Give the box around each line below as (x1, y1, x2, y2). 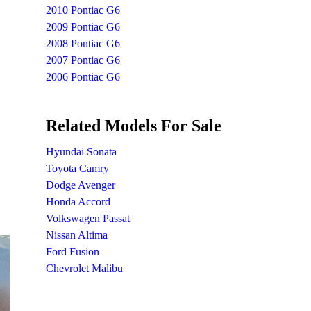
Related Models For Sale (46, 116, 222, 135)
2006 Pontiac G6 (46, 70, 121, 83)
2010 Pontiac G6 (46, 3, 121, 16)
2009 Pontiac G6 (46, 20, 121, 33)
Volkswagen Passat (46, 212, 131, 224)
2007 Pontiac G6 (46, 53, 121, 66)
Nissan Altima (46, 228, 108, 241)
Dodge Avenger (46, 178, 116, 191)
